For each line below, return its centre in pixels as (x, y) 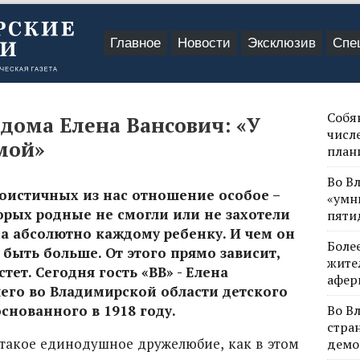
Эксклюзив (282, 43)
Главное (135, 43)
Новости (204, 43)
